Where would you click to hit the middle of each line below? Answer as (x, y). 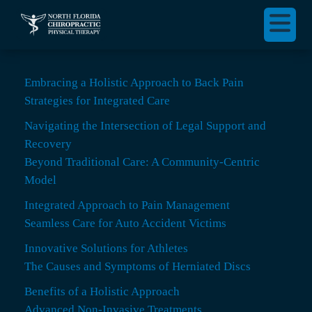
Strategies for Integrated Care (97, 101)
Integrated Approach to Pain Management (127, 205)
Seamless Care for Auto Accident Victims (125, 224)
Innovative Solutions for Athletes (106, 249)
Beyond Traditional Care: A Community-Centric (142, 162)
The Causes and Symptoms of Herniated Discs (138, 267)
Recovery (48, 144)
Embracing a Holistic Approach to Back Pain (134, 83)
